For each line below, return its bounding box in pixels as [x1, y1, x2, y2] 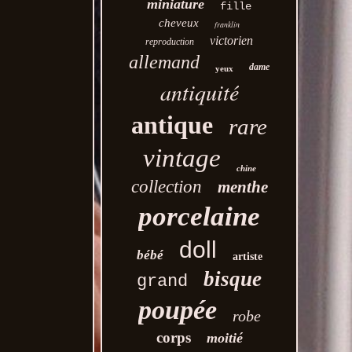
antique [131, 111, 214, 139]
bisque [203, 267, 262, 291]
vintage [142, 144, 221, 172]
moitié [206, 330, 243, 346]
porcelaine [138, 201, 261, 232]
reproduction [145, 36, 195, 47]
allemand [129, 52, 200, 72]
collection [130, 177, 202, 196]
